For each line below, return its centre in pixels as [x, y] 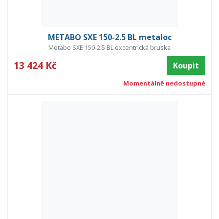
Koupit [186, 66]
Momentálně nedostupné [164, 83]
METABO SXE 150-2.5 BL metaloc [109, 37]
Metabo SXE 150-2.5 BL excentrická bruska [109, 48]
